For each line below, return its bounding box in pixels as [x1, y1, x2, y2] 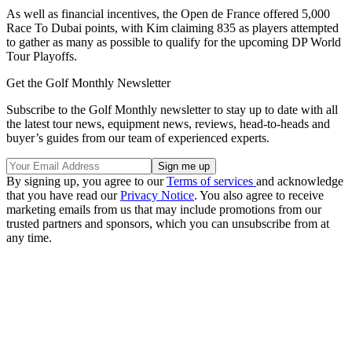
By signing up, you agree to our [6, 174, 167, 189]
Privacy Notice [120, 189, 194, 203]
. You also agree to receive [194, 189, 324, 203]
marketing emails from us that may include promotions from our [6, 203, 321, 217]
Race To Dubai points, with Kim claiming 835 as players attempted [6, 21, 339, 35]
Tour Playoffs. [6, 49, 77, 64]
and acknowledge [256, 174, 343, 189]
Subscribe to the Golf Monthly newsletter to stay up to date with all [6, 103, 338, 117]
